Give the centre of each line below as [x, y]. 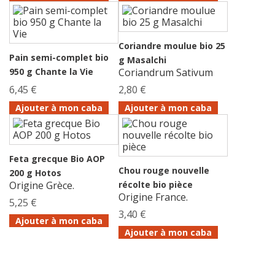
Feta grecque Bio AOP [57, 158]
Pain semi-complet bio [59, 57]
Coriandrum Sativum [166, 72]
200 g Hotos [35, 172]
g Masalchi [142, 60]
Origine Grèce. [42, 185]
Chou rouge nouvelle [164, 170]
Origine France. [153, 197]
